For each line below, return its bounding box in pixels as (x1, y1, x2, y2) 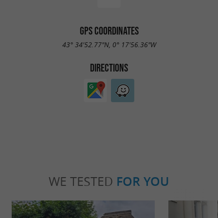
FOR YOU (116, 173, 169, 190)
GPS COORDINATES (79, 24, 139, 36)
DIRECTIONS (90, 62, 128, 74)
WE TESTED (49, 173, 116, 189)
